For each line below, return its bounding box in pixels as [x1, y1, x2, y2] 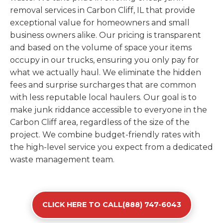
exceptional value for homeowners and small [10, 18, 190, 27]
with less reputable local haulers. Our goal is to [10, 93, 197, 102]
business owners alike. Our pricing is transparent [10, 30, 201, 40]
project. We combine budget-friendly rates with [10, 130, 200, 139]
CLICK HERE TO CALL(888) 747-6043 [42, 200, 181, 209]
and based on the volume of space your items [10, 43, 192, 52]
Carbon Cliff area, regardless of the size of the [10, 117, 190, 127]
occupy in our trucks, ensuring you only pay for [10, 55, 199, 65]
